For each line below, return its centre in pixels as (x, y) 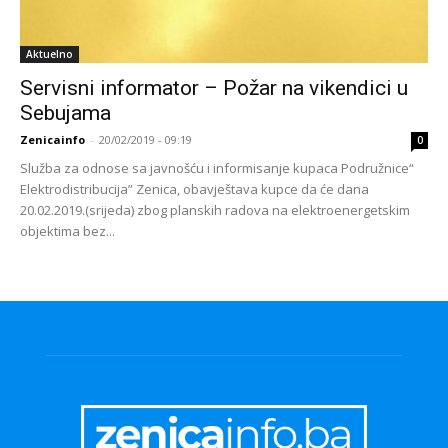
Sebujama (65, 112)
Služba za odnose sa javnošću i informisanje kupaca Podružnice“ (217, 167)
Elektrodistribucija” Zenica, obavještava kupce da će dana (194, 188)
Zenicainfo (52, 139)
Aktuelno (49, 53)
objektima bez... (67, 230)
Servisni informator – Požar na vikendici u (214, 87)
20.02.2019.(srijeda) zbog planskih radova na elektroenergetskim (215, 209)
